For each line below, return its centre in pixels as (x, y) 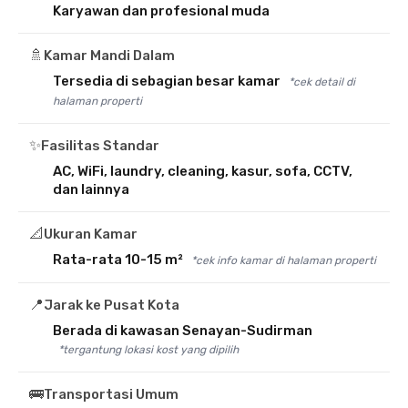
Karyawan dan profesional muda (161, 11)
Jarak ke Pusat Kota (112, 305)
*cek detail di (322, 82)
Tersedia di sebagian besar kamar (168, 81)
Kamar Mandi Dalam (109, 56)
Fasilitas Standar (100, 146)
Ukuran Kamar (91, 234)
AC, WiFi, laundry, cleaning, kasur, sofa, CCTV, (203, 171)
